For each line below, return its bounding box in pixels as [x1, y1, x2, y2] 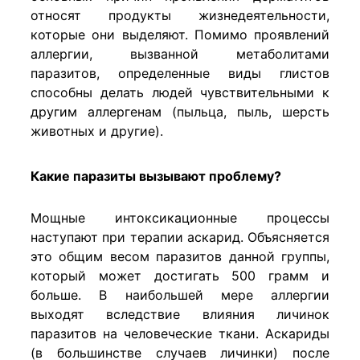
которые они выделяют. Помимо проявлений [31, 27, 329, 43]
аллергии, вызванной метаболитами [31, 46, 329, 63]
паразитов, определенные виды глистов [31, 65, 329, 82]
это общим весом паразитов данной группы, [31, 248, 329, 265]
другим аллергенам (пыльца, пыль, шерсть [31, 104, 329, 121]
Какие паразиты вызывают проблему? [31, 168, 281, 185]
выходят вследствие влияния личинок [31, 306, 329, 323]
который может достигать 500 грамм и [31, 268, 329, 284]
